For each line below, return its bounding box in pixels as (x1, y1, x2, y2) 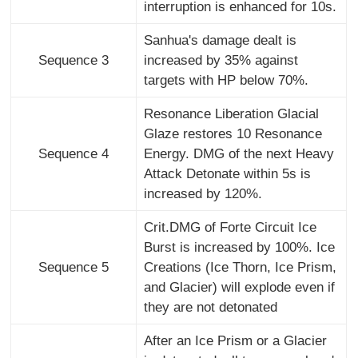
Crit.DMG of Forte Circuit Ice (143, 219, 316, 235)
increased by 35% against (143, 52, 298, 68)
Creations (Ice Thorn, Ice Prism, (143, 259, 336, 275)
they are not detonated (143, 299, 277, 315)
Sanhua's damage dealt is (143, 32, 296, 48)
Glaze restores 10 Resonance (143, 125, 322, 141)
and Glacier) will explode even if (143, 279, 335, 295)
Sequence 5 (38, 259, 109, 275)
